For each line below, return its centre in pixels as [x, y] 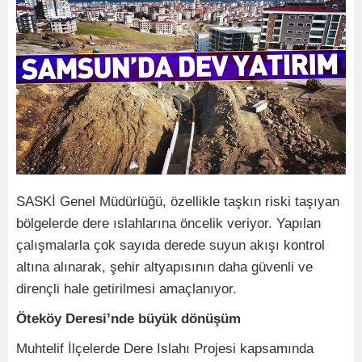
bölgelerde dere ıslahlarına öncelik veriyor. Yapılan [168, 223]
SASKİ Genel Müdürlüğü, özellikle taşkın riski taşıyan [178, 201]
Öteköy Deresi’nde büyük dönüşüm [128, 318]
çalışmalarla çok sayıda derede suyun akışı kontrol [170, 245]
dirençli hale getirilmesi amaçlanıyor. [126, 288]
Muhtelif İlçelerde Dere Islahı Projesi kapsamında [165, 348]
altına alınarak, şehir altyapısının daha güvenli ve [164, 267]
